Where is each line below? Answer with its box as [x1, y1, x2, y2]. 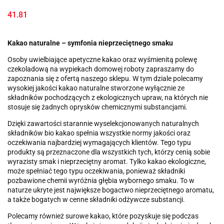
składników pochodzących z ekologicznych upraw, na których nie [7, 93, 208, 102]
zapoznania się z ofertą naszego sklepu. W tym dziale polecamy [7, 74, 203, 83]
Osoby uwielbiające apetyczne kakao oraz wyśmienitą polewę [7, 55, 197, 64]
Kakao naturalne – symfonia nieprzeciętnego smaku [7, 39, 173, 47]
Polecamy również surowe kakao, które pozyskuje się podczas [7, 212, 198, 220]
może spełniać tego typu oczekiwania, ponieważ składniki [7, 167, 185, 175]
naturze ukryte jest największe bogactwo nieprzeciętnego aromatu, [7, 186, 214, 194]
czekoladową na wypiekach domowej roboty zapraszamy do [7, 65, 194, 73]
